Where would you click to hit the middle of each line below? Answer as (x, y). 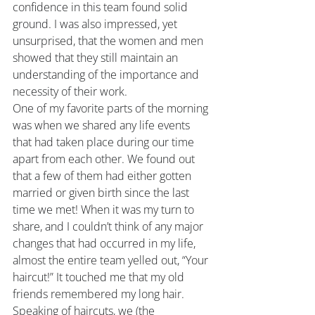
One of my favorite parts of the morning (112, 108)
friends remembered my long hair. (98, 294)
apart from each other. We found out (105, 159)
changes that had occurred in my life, (105, 243)
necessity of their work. (70, 91)
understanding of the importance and (107, 75)
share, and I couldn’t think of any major (109, 226)
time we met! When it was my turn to (105, 210)
